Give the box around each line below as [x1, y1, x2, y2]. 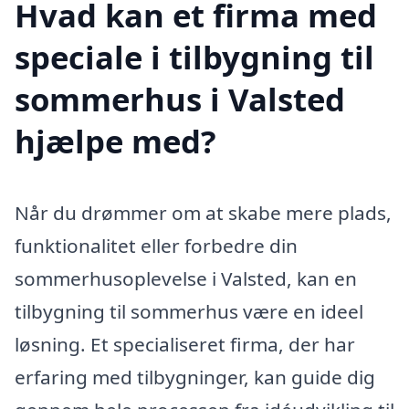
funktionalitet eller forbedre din [15, 232, 298, 258]
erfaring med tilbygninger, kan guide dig [15, 363, 375, 390]
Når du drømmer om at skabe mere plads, [15, 199, 392, 225]
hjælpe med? [15, 119, 216, 163]
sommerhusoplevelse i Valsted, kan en [15, 265, 357, 291]
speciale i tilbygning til [15, 35, 374, 79]
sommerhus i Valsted [15, 77, 345, 121]
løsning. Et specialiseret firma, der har [15, 330, 355, 357]
